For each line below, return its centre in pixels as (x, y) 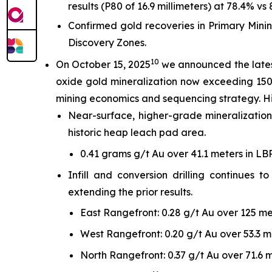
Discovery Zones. (107, 43)
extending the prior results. (130, 192)
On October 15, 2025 (104, 65)
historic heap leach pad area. (137, 133)
